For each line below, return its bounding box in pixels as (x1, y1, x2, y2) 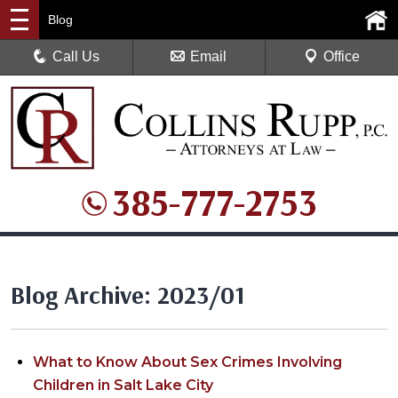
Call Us (52, 49, 100, 64)
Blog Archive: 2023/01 (11, 279, 245, 311)
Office (322, 49, 360, 64)
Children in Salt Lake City (33, 377, 213, 394)
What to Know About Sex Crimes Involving (33, 354, 342, 371)
